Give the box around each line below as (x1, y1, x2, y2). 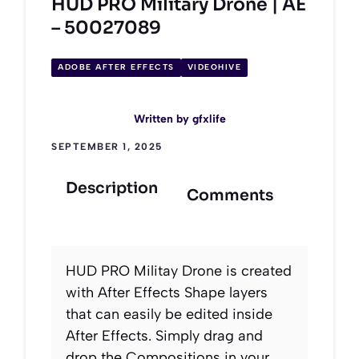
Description (66, 178, 158, 198)
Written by (133, 111, 192, 126)
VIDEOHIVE (187, 62, 241, 73)
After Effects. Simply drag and (66, 326, 263, 345)
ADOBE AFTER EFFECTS (58, 62, 175, 73)
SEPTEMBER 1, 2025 (51, 140, 163, 152)
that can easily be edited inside (66, 305, 272, 323)
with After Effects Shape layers (66, 283, 268, 301)
